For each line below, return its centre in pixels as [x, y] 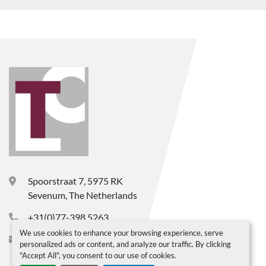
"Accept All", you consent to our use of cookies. [98, 255]
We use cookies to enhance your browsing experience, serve [121, 232]
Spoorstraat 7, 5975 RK [75, 181]
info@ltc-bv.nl [56, 239]
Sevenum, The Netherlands [83, 195]
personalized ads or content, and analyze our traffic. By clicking [125, 244]
